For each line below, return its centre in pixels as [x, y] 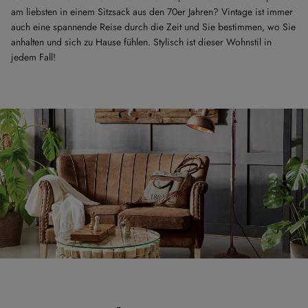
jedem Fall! [33, 57]
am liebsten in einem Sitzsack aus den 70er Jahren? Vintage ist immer [152, 12]
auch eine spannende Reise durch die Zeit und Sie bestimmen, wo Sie [153, 27]
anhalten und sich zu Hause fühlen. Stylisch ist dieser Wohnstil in [141, 42]
